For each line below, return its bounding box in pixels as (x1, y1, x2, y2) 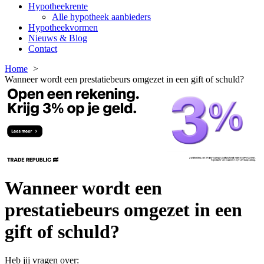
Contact (28, 44, 57, 54)
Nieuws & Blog (28, 33, 87, 44)
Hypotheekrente (28, 1, 88, 12)
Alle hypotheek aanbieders (52, 12, 151, 22)
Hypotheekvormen (28, 22, 98, 33)
